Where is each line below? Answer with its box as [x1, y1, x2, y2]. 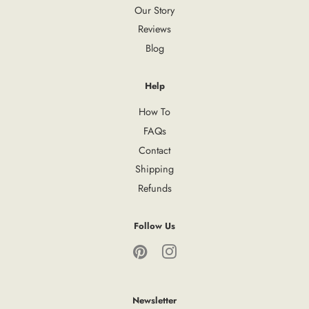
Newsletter [132, 294, 177, 308]
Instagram [177, 245, 217, 259]
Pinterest [148, 245, 183, 259]
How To [139, 105, 170, 119]
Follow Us [134, 219, 175, 233]
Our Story [134, 3, 175, 17]
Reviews [138, 22, 171, 37]
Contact [139, 143, 170, 157]
